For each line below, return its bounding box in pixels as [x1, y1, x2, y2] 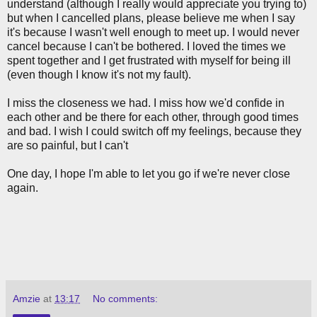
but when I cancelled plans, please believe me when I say [7, 11, 295, 24]
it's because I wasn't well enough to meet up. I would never [7, 25, 299, 38]
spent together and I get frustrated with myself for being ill [7, 54, 291, 67]
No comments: [93, 292, 158, 304]
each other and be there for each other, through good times [7, 110, 299, 123]
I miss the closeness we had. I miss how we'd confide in [7, 96, 284, 109]
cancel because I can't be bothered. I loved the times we [7, 40, 286, 52]
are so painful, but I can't [7, 139, 128, 151]
